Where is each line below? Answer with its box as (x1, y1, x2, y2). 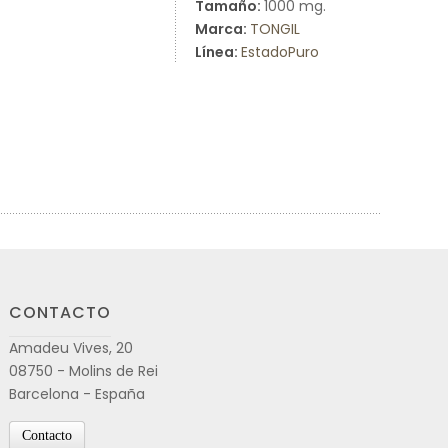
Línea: (195, 42, 241, 62)
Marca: (195, 19, 250, 39)
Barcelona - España (9, 384, 145, 404)
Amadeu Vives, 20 (9, 338, 133, 358)
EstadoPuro (241, 42, 319, 62)
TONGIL (250, 19, 300, 39)
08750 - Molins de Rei (9, 361, 158, 381)
